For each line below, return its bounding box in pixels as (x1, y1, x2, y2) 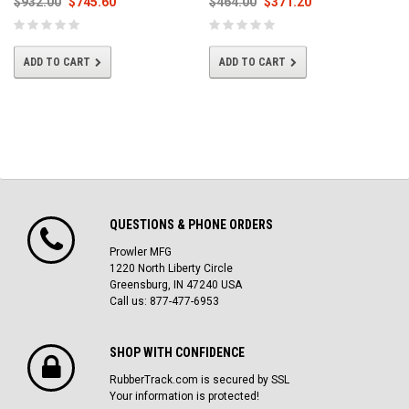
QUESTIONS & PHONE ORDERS (110, 217, 273, 233)
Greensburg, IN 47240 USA (110, 278, 242, 292)
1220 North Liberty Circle (110, 262, 233, 276)
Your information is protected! (110, 390, 259, 404)
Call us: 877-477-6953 (110, 295, 219, 309)
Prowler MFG (110, 246, 172, 259)
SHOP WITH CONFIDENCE (110, 345, 245, 361)
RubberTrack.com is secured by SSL (110, 373, 289, 387)
